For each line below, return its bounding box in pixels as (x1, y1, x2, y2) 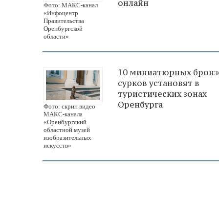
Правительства (44, 17, 84, 24)
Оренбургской (44, 24, 83, 32)
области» (44, 32, 69, 40)
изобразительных (44, 134, 91, 142)
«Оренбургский (44, 118, 87, 126)
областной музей (44, 126, 90, 134)
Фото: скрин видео (44, 103, 95, 110)
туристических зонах (118, 88, 207, 99)
